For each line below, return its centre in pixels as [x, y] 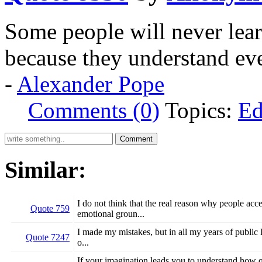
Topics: [201, 110]
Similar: [45, 170]
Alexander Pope [91, 84]
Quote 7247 [48, 237]
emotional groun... [111, 214]
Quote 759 [50, 209]
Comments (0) [94, 110]
